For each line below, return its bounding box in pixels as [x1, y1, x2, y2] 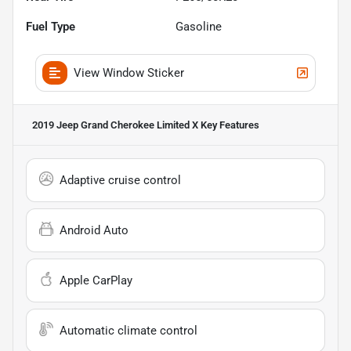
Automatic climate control [60, 323, 197, 338]
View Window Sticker [74, 65, 184, 80]
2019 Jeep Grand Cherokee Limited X [32, 118, 198, 131]
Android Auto [60, 223, 128, 237]
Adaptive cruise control [60, 172, 181, 187]
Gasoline [175, 19, 222, 34]
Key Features [198, 118, 259, 131]
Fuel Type [26, 19, 75, 34]
